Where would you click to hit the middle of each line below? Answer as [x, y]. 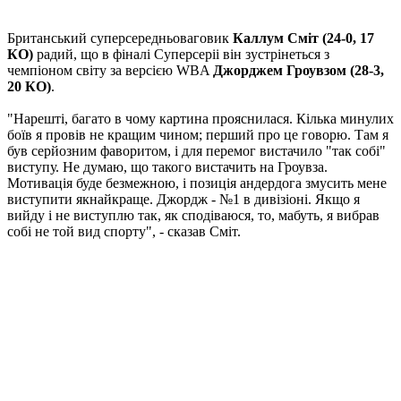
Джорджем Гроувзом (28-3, [299, 71]
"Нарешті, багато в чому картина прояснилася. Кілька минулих [200, 119]
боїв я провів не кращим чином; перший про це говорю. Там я [198, 135]
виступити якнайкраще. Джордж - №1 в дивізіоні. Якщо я [183, 200]
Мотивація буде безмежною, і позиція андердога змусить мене [197, 183]
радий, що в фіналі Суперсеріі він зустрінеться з [181, 55]
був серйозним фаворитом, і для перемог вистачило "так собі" [196, 151]
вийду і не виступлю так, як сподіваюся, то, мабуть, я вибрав [193, 216]
